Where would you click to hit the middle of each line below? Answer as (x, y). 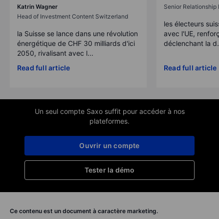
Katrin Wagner (37, 6)
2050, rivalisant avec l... (55, 53)
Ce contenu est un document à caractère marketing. (84, 211)
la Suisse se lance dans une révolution (77, 33)
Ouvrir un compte (109, 145)
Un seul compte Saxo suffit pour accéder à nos (109, 111)
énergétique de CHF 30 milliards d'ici (76, 43)
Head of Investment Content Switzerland (73, 16)
